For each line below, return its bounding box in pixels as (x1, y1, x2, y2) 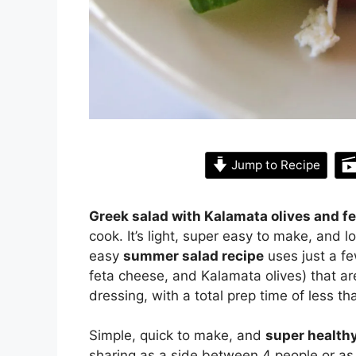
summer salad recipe (123, 247, 264, 264)
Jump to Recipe (227, 157, 320, 172)
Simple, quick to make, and (89, 327, 265, 343)
